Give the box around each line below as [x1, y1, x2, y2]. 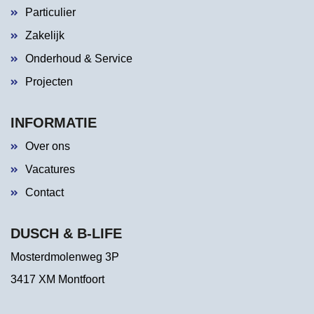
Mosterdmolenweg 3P [11, 250, 119, 263]
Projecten [25, 75, 73, 88]
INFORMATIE [11, 114, 97, 130]
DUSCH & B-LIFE [11, 225, 122, 241]
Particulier [25, 6, 76, 18]
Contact [25, 186, 64, 198]
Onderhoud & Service [25, 52, 132, 64]
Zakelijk [25, 29, 64, 41]
